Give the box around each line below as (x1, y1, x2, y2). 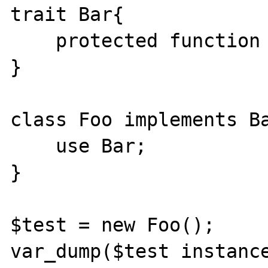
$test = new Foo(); (10, 214, 215, 236)
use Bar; (10, 135, 56, 157)
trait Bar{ (10, 4, 124, 25)
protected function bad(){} (10, 30, 56, 51)
